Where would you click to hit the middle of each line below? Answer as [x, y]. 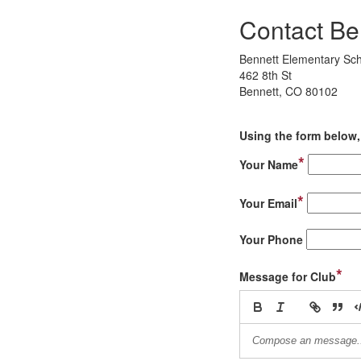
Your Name [269, 164]
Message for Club [288, 276]
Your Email [268, 203]
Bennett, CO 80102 [288, 91]
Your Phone [271, 239]
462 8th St [266, 75]
